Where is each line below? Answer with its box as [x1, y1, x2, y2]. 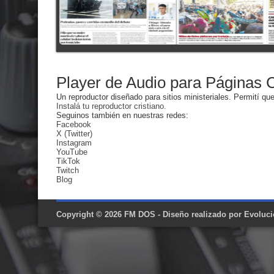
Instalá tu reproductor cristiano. [56, 102, 166, 111]
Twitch [56, 166, 79, 175]
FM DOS [124, 210, 155, 219]
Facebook [56, 120, 91, 129]
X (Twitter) [56, 129, 92, 138]
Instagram [56, 138, 92, 147]
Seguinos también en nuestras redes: [56, 111, 188, 120]
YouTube [56, 147, 87, 157]
